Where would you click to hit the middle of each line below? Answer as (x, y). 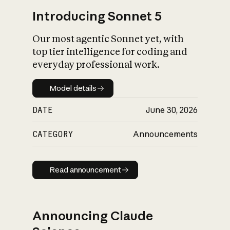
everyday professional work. (96, 64)
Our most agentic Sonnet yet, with (108, 39)
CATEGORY (53, 134)
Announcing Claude (93, 216)
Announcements (165, 134)
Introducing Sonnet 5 (97, 16)
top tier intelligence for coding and (110, 51)
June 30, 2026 (171, 110)
